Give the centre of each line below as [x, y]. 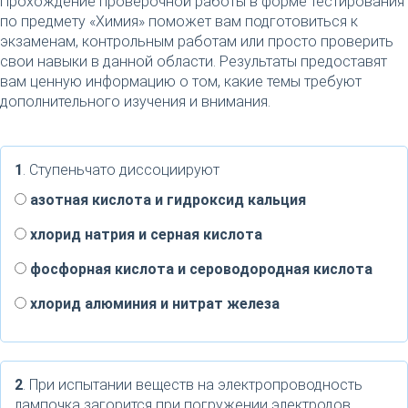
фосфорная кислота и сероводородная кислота [199, 269]
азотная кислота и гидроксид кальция [166, 200]
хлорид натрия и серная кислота [144, 235]
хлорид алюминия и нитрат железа [153, 304]
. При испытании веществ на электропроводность [193, 385]
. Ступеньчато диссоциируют [121, 170]
